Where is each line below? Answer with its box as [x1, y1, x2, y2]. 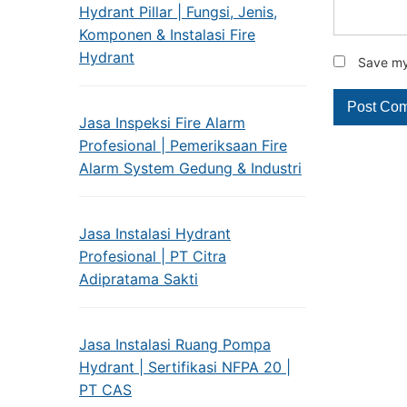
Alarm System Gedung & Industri [79, 159, 302, 177]
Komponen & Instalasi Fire [79, 25, 255, 44]
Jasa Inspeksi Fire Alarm [79, 114, 245, 132]
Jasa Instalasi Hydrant [79, 224, 231, 243]
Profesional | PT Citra [79, 247, 226, 265]
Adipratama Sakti [79, 270, 198, 288]
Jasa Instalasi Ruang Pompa [79, 335, 271, 353]
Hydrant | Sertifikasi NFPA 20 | [79, 358, 291, 376]
